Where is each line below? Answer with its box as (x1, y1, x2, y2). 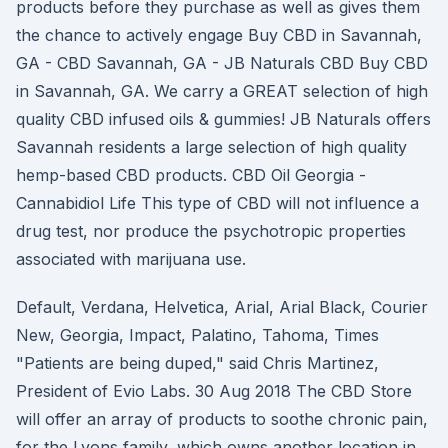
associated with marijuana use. (16, 249, 246, 269)
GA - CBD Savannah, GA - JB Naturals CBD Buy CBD (16, 53, 428, 73)
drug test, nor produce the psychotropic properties (16, 221, 406, 241)
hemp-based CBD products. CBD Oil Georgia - (16, 165, 366, 185)
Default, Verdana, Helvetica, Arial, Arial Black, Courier (16, 297, 428, 317)
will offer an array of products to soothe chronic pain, (16, 409, 428, 429)
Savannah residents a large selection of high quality (16, 137, 407, 157)
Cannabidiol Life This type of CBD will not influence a (16, 193, 419, 213)
